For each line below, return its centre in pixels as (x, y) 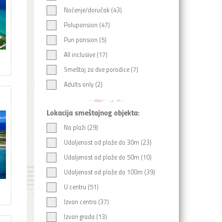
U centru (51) (81, 187)
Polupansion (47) (87, 25)
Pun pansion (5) (85, 40)
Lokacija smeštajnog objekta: (93, 112)
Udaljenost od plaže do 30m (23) (108, 142)
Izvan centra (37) (86, 202)
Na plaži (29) (81, 127)
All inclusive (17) (85, 55)
